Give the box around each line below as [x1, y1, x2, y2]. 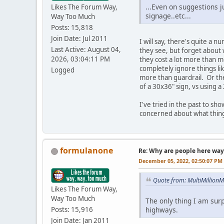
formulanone [60, 144, 113, 156]
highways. [145, 204, 178, 214]
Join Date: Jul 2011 [51, 34, 107, 43]
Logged [51, 65, 74, 75]
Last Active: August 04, [51, 45, 121, 54]
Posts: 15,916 [51, 204, 93, 214]
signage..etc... [145, 10, 191, 20]
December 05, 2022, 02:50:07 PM [138, 156, 222, 164]
